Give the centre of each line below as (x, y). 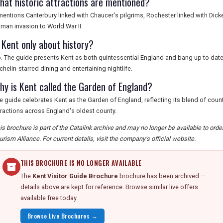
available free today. (49, 198)
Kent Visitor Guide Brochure (75, 176)
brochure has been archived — (162, 176)
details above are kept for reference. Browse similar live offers (109, 187)
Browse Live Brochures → (63, 216)
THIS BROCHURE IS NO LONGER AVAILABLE (81, 163)
